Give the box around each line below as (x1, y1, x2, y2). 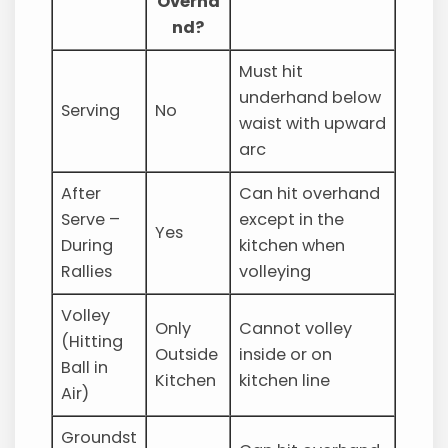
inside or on (239, 342, 333, 366)
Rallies (61, 259, 113, 283)
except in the (239, 207, 345, 231)
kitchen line (239, 368, 331, 392)
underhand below (239, 85, 382, 109)
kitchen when (239, 233, 346, 257)
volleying (239, 259, 312, 283)
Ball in (61, 355, 109, 379)
